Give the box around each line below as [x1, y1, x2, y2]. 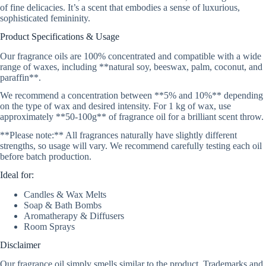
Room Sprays [24, 221, 75, 232]
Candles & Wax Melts [24, 189, 106, 199]
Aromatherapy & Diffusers [24, 210, 124, 221]
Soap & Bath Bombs [24, 199, 102, 210]
